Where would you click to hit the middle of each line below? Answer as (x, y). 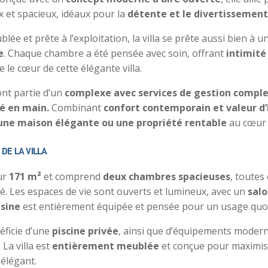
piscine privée (85, 231)
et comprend (72, 176)
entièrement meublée (105, 246)
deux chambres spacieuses (166, 176)
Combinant (76, 107)
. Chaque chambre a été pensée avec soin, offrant (115, 53)
